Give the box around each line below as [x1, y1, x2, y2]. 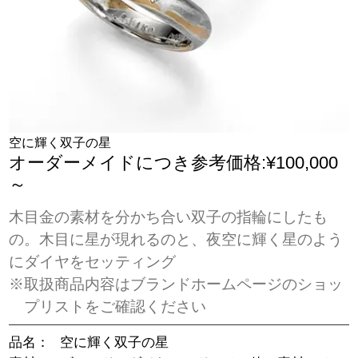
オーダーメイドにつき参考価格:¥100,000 [9, 153, 339, 173]
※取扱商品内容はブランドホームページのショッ [9, 275, 344, 292]
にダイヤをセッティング [9, 253, 177, 270]
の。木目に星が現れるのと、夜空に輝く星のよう [9, 230, 344, 248]
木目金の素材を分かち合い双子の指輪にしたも [9, 208, 328, 225]
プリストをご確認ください [24, 297, 206, 315]
